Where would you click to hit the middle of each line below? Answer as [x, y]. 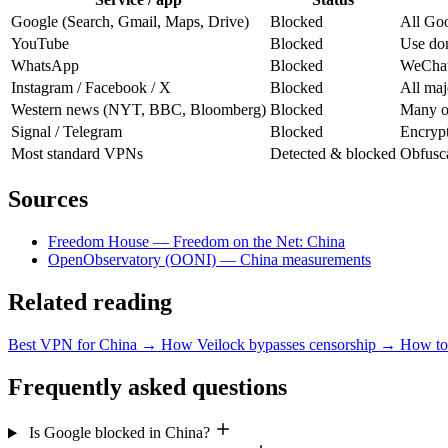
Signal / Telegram [66, 132]
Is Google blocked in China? [119, 433]
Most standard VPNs [77, 154]
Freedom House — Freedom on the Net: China [196, 241]
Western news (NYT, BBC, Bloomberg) [138, 110]
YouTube [40, 44]
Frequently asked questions [147, 386]
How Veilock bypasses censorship [270, 344]
